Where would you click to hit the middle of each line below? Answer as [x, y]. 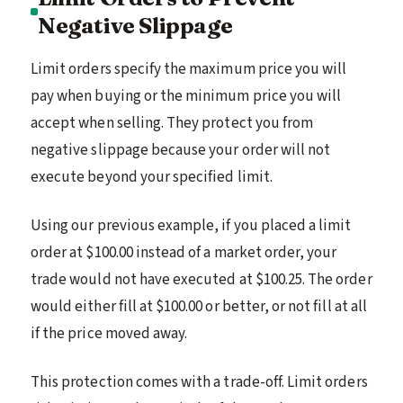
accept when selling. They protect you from [172, 123]
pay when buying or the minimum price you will [186, 96]
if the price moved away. [109, 333]
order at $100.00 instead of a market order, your [184, 252]
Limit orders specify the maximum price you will [189, 69]
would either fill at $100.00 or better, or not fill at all [199, 306]
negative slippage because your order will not [181, 150]
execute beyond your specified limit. [152, 177]
